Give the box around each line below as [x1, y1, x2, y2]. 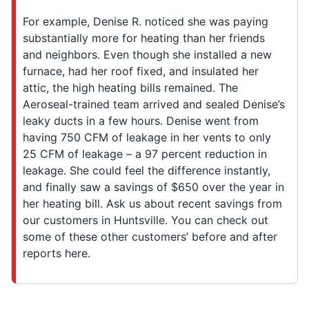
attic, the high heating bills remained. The [23, 80, 238, 94]
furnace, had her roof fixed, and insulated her [23, 63, 259, 78]
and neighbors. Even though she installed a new [23, 47, 272, 61]
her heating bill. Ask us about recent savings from [23, 196, 282, 210]
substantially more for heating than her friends [23, 30, 265, 45]
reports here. [23, 246, 90, 260]
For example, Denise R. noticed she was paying [23, 14, 268, 28]
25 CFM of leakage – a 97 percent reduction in [23, 146, 267, 161]
